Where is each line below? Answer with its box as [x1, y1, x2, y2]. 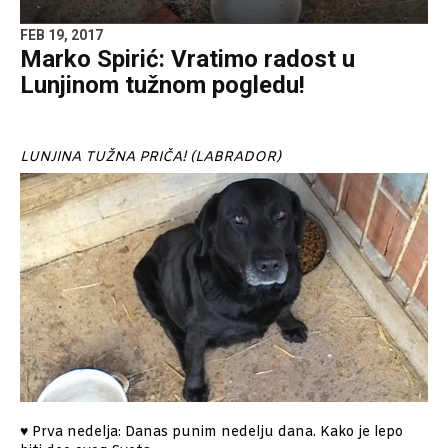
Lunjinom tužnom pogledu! [20, 70, 305, 99]
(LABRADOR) [190, 147, 281, 167]
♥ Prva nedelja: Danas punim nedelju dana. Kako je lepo [20, 423, 403, 443]
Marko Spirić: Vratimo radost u [20, 44, 355, 73]
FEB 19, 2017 [20, 27, 103, 44]
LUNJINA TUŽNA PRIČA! [20, 147, 190, 167]
